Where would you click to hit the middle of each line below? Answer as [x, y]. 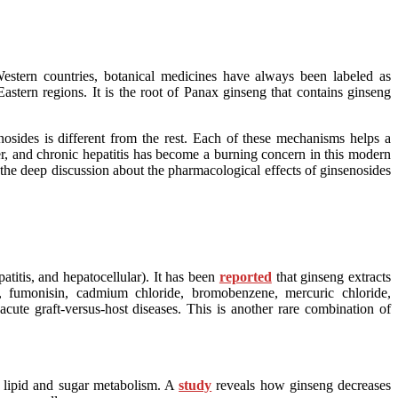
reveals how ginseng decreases [302, 385]
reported [245, 276]
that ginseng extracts [334, 276]
